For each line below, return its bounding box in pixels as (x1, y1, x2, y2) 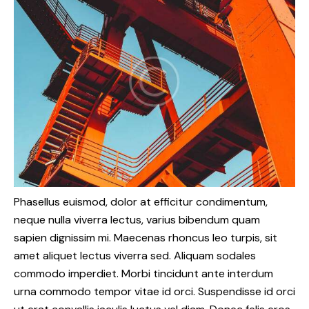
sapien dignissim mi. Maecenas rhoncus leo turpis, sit (14, 230, 277, 246)
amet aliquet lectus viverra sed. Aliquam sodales (14, 248, 256, 263)
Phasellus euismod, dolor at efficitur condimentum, (14, 195, 268, 210)
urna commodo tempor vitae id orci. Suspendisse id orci (14, 284, 295, 299)
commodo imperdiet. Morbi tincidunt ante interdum (14, 266, 273, 281)
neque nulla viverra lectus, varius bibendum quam (14, 212, 260, 228)
